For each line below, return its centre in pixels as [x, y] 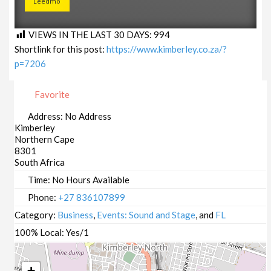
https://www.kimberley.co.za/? [167, 49]
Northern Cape [45, 139]
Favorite [51, 95]
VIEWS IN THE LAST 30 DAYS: [91, 34]
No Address [88, 116]
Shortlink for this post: [61, 49]
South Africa [40, 162]
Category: [36, 215]
